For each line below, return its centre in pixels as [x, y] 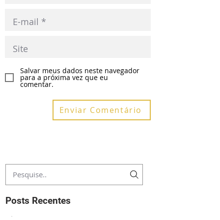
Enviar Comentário [101, 110]
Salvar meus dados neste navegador [80, 70]
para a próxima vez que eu [64, 77]
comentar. [37, 84]
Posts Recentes [38, 201]
